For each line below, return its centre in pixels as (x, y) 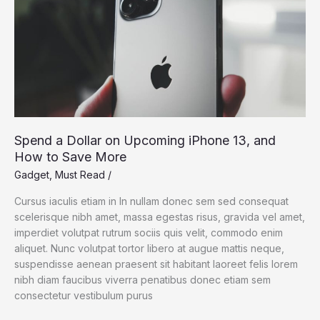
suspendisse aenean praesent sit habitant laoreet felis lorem (156, 264)
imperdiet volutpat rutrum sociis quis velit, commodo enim (149, 233)
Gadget (32, 174)
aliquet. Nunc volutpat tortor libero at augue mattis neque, (149, 249)
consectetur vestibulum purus (84, 296)
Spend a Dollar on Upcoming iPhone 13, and (145, 141)
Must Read (80, 174)
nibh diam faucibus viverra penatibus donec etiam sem (142, 280)
